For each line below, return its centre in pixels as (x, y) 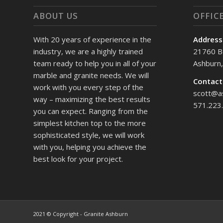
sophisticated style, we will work (89, 135)
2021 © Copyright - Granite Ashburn (81, 214)
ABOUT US (56, 15)
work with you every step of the (88, 87)
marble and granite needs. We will (91, 75)
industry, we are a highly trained (88, 51)
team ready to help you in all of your (95, 63)
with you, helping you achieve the (90, 147)
